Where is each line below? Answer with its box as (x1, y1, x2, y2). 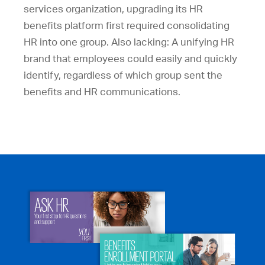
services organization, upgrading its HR (24, 4, 203, 15)
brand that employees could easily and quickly (24, 54, 237, 64)
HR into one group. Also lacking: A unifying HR (24, 37, 234, 48)
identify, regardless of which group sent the (24, 70, 222, 81)
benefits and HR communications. (24, 87, 180, 98)
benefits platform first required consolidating (24, 21, 230, 31)
